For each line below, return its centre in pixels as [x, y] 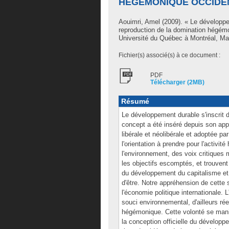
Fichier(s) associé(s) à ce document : [169, 55]
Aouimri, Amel [139, 22]
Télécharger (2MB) [177, 82]
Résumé [135, 101]
